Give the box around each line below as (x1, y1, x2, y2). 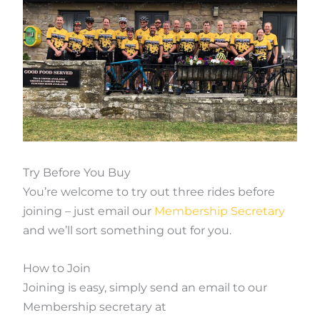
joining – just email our (23, 204, 154, 219)
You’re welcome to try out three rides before (23, 185, 275, 199)
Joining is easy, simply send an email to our (23, 280, 267, 294)
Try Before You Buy (23, 166, 131, 180)
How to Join (23, 261, 91, 275)
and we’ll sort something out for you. (23, 224, 231, 238)
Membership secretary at (23, 299, 166, 314)
